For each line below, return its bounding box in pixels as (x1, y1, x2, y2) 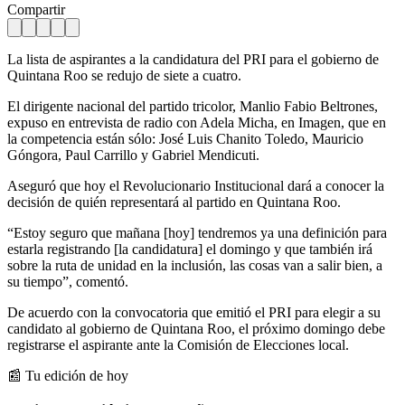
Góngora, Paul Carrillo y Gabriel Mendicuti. (7, 146, 259, 163)
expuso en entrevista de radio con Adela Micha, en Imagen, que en (7, 114, 386, 130)
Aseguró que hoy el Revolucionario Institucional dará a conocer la (7, 177, 384, 193)
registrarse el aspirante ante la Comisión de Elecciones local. (7, 336, 349, 353)
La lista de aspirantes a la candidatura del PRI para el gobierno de (7, 51, 379, 67)
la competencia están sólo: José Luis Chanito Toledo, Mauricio (7, 130, 363, 146)
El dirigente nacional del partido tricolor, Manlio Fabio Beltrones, (7, 98, 378, 114)
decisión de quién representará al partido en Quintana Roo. (7, 193, 341, 210)
